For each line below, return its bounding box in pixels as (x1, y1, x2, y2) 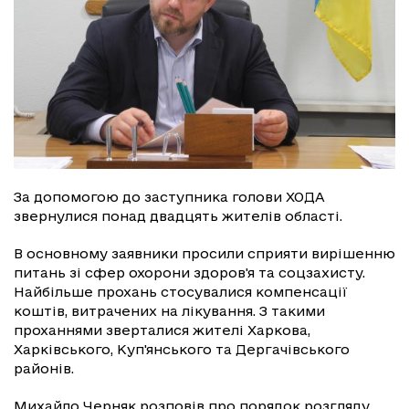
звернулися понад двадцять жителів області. (14, 207, 342, 224)
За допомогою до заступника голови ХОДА (14, 188, 325, 204)
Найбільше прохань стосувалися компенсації (14, 283, 348, 299)
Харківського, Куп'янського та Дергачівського (14, 341, 350, 357)
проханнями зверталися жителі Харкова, (14, 321, 310, 338)
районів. (14, 360, 74, 376)
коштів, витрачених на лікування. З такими (14, 302, 325, 319)
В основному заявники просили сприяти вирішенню (14, 245, 395, 261)
